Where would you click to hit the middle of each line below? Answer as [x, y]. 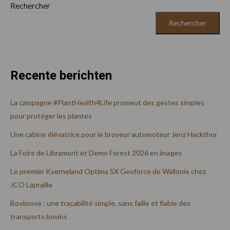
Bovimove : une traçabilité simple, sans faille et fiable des [100, 203]
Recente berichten [61, 75]
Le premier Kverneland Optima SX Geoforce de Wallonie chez [108, 171]
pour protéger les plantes [52, 116]
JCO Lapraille [31, 184]
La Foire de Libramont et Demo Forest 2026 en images [96, 152]
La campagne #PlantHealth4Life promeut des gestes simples [107, 102]
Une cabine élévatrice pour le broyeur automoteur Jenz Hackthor [114, 134]
